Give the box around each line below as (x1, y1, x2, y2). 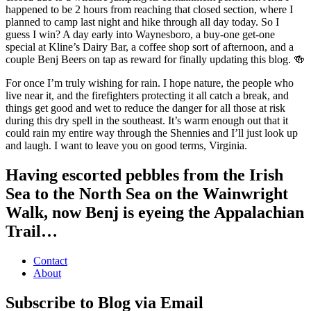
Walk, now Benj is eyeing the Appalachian (6, 203, 304, 221)
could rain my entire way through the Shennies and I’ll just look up (6, 126, 298, 139)
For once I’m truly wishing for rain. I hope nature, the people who (6, 76, 294, 89)
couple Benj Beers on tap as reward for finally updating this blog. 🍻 (6, 53, 305, 65)
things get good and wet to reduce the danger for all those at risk (6, 101, 285, 114)
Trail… (6, 221, 58, 240)
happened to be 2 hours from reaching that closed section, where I (6, 3, 293, 15)
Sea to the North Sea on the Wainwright (6, 184, 288, 203)
